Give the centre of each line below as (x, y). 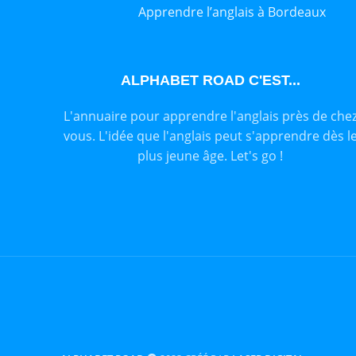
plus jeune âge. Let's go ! (211, 156)
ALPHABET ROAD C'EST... (210, 81)
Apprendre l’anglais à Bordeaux (232, 12)
